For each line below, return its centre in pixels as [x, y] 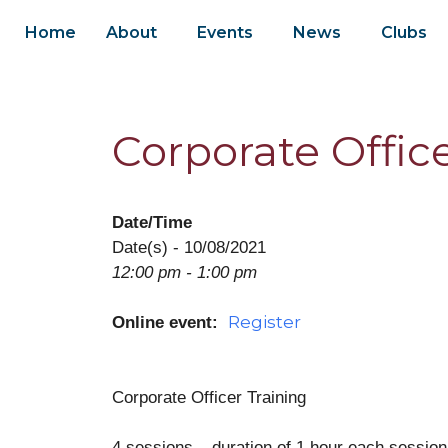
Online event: [170, 322]
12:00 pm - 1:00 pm [184, 272]
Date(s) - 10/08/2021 [189, 247]
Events [225, 32]
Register [264, 322]
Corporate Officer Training [209, 397]
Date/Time [152, 222]
